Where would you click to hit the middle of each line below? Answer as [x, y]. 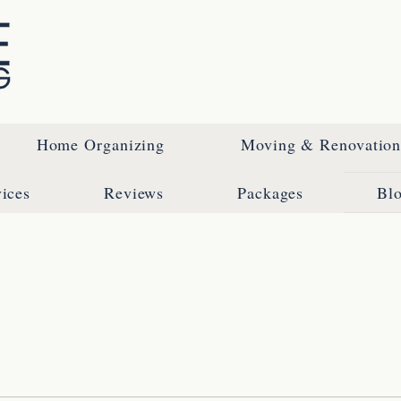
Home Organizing [101, 144]
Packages [271, 192]
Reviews [134, 192]
